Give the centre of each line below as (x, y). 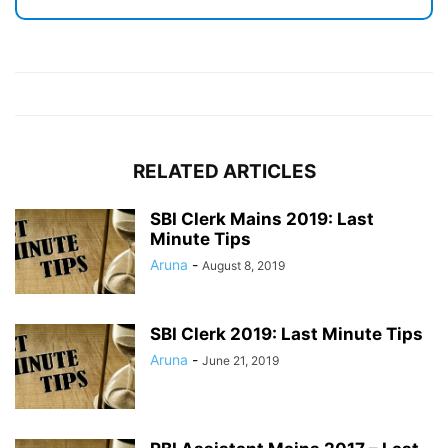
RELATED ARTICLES (224, 172)
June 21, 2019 (240, 361)
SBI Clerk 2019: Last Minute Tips (286, 334)
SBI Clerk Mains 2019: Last (262, 219)
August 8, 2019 (243, 266)
